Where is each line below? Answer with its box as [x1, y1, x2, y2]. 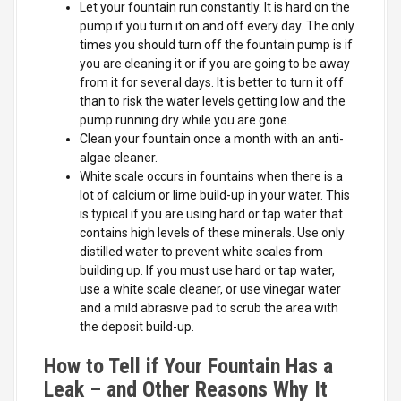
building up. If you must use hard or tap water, [80, 262, 335, 277]
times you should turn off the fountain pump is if [80, 37, 353, 52]
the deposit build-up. [80, 319, 194, 334]
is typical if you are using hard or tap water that [80, 206, 343, 221]
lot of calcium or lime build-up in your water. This [80, 187, 350, 202]
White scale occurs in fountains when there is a [80, 168, 343, 183]
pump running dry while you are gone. [80, 112, 290, 127]
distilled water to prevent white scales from [80, 243, 323, 259]
